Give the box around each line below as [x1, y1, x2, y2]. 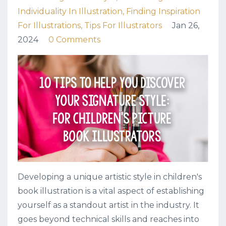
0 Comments [48, 34, 100, 44]
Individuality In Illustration [18, 6, 123, 16]
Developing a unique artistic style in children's [18, 172, 202, 182]
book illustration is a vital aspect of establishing [18, 186, 204, 196]
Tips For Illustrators [84, 20, 162, 30]
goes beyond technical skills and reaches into [18, 214, 199, 224]
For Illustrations [18, 20, 81, 30]
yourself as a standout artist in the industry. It [18, 200, 199, 210]
